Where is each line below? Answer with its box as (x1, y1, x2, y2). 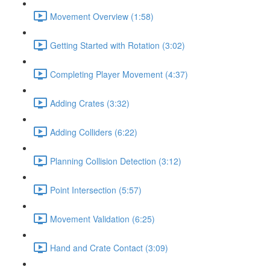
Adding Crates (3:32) (50, 96, 130, 109)
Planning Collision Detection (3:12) (50, 154, 181, 167)
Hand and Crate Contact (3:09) (50, 241, 168, 254)
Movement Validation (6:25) (50, 212, 155, 225)
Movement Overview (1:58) (50, 10, 154, 22)
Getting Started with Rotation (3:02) (50, 39, 185, 51)
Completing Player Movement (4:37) (50, 67, 188, 80)
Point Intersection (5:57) (50, 183, 142, 196)
